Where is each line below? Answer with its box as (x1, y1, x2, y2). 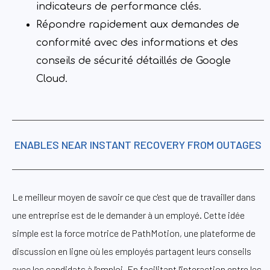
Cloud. (36, 74, 67, 85)
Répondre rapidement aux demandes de (36, 19, 239, 31)
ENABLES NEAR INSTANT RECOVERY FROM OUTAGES (14, 137, 262, 151)
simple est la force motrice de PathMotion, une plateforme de (12, 227, 256, 239)
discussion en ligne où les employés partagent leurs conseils (12, 245, 251, 257)
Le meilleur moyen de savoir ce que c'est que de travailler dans (12, 190, 256, 202)
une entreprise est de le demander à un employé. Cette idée (12, 209, 245, 221)
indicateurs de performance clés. (36, 1, 201, 13)
